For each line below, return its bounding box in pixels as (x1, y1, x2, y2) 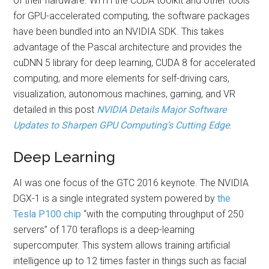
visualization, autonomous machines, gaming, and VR (13, 88, 236, 100)
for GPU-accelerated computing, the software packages (13, 10, 250, 22)
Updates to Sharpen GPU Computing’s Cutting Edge (13, 119, 230, 131)
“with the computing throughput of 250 (81, 208, 244, 220)
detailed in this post (13, 104, 97, 115)
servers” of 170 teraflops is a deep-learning (13, 224, 195, 235)
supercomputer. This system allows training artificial (13, 240, 231, 251)
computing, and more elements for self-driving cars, (13, 73, 230, 84)
